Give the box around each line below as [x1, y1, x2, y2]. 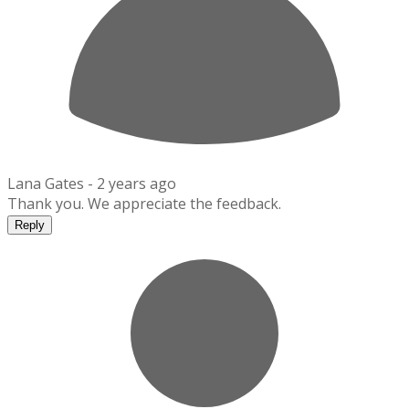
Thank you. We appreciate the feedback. [7, 194, 281, 215]
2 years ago [97, 173, 176, 194]
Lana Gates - [7, 173, 97, 194]
